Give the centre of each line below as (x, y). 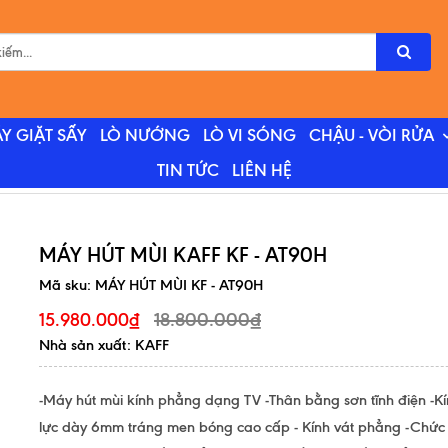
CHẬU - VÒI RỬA (371, 135)
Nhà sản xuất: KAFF (104, 345)
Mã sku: (67, 285)
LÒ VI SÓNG (249, 135)
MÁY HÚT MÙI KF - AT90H (179, 285)
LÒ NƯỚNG (144, 135)
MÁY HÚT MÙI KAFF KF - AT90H (183, 254)
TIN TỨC (187, 170)
